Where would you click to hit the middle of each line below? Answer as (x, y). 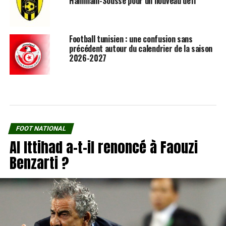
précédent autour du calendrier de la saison (141, 48)
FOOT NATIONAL (41, 128)
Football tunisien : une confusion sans (131, 39)
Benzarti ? (39, 162)
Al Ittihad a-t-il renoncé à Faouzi (103, 147)
